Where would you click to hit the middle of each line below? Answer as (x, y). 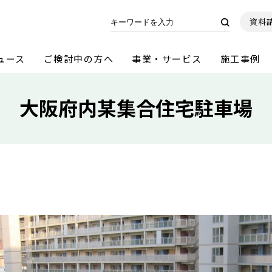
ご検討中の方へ (78, 58)
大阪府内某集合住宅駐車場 (136, 107)
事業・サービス (167, 58)
